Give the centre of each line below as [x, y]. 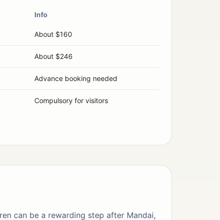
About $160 [53, 34]
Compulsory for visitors [71, 101]
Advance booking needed [76, 79]
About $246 [54, 56]
